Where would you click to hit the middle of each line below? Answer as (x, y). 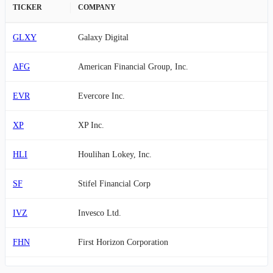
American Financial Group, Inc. (133, 66)
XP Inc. (91, 125)
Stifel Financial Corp (114, 183)
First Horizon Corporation (123, 242)
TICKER (27, 7)
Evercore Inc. (101, 96)
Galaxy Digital (103, 37)
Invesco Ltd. (100, 213)
